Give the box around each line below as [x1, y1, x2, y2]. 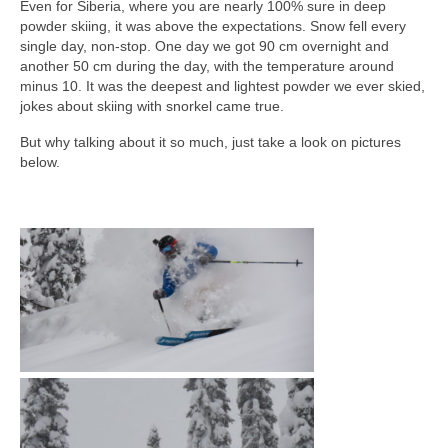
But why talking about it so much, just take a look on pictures [20, 134, 401, 151]
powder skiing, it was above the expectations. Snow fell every [20, 18, 406, 35]
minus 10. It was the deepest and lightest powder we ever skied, [20, 78, 425, 95]
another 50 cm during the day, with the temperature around [20, 58, 394, 75]
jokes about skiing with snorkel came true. [20, 98, 284, 115]
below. [20, 154, 60, 171]
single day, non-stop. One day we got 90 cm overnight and [20, 38, 389, 55]
